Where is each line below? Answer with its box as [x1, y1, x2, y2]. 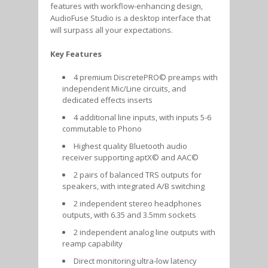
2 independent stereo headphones [74, 197, 202, 209]
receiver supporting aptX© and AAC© [62, 151, 199, 163]
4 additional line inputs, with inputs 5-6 [74, 111, 211, 123]
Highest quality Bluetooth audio [74, 140, 187, 151]
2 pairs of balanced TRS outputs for [74, 169, 202, 180]
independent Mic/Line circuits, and [62, 83, 186, 94]
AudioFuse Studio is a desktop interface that [50, 12, 211, 23]
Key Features [50, 48, 102, 59]
